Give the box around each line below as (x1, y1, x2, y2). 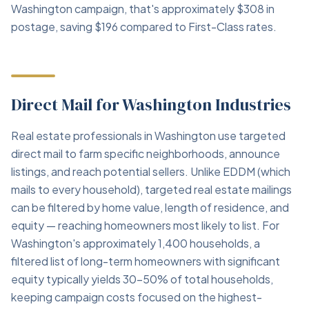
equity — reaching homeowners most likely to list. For (11, 218, 279, 232)
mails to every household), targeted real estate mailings (11, 182, 292, 197)
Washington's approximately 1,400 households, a (11, 236, 260, 250)
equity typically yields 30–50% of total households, (11, 272, 273, 286)
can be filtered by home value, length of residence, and (11, 200, 289, 215)
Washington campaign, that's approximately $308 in (11, 1, 275, 16)
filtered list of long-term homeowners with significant (11, 254, 280, 268)
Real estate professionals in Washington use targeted (11, 128, 286, 143)
